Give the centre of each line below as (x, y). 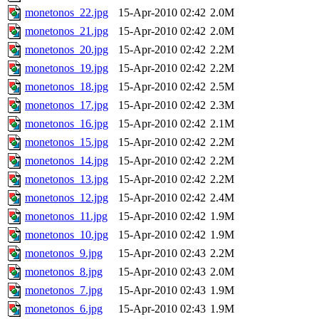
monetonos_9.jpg (64, 253)
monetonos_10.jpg (67, 235)
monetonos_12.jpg (67, 198)
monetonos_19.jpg (67, 68)
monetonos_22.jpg (67, 13)
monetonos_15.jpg (67, 142)
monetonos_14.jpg (67, 161)
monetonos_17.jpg (67, 105)
